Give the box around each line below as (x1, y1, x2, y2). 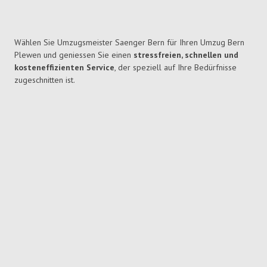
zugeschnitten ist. (14, 74, 75, 86)
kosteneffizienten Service (14, 62, 114, 73)
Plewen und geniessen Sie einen (14, 49, 133, 61)
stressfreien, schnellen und (133, 49, 238, 61)
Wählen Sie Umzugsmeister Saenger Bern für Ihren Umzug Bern (14, 37, 244, 48)
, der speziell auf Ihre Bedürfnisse (114, 62, 237, 73)
